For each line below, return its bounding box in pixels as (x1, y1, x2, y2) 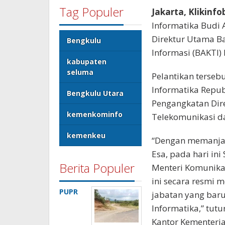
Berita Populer (59, 159, 135, 176)
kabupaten (67, 56, 106, 66)
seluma (67, 67, 93, 77)
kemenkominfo (67, 109, 123, 119)
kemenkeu (67, 130, 105, 140)
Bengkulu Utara (67, 88, 124, 98)
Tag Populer (59, 3, 124, 20)
